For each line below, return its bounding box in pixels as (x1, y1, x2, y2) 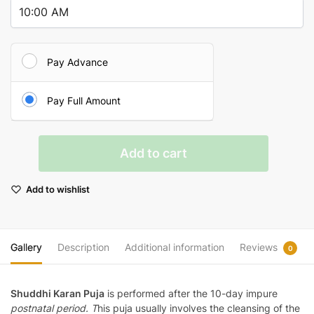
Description (57, 241, 109, 254)
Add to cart (120, 146, 187, 161)
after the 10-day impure (168, 287, 278, 300)
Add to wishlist (26, 184, 90, 196)
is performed (104, 287, 168, 300)
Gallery (11, 241, 42, 254)
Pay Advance (47, 56, 108, 69)
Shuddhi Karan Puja (11, 287, 104, 300)
